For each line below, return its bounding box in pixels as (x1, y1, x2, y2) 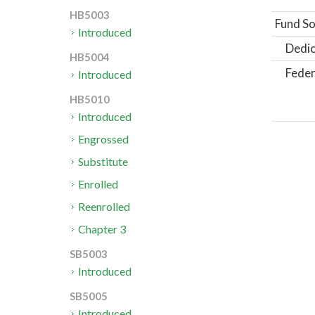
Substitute (78, 155, 129, 169)
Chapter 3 (78, 222, 127, 236)
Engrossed (78, 132, 129, 146)
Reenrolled (78, 200, 131, 214)
